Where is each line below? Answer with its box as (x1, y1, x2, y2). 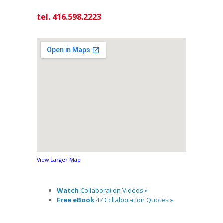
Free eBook (57, 195, 94, 204)
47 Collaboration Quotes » (94, 195, 173, 204)
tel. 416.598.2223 (37, 11, 101, 22)
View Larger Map (37, 155, 81, 163)
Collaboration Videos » (79, 185, 148, 195)
